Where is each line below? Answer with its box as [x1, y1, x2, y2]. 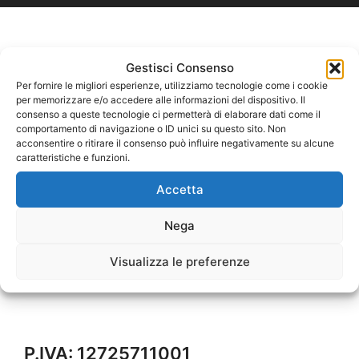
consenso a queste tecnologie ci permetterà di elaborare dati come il [16, 108, 321, 120]
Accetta [155, 181, 204, 197]
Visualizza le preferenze [109, 253, 250, 269]
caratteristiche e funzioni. [16, 151, 130, 163]
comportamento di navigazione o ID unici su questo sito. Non [16, 123, 286, 135]
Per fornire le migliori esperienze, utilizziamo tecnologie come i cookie [16, 79, 328, 91]
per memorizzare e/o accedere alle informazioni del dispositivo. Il [16, 94, 305, 106]
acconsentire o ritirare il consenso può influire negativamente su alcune [16, 137, 334, 149]
